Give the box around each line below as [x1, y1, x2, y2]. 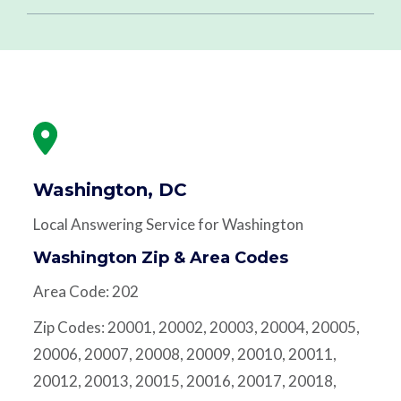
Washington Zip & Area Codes [32, 247, 288, 268]
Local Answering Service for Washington [32, 214, 303, 234]
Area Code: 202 [32, 281, 139, 301]
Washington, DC [32, 178, 187, 200]
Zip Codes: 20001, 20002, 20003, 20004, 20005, [32, 317, 360, 337]
